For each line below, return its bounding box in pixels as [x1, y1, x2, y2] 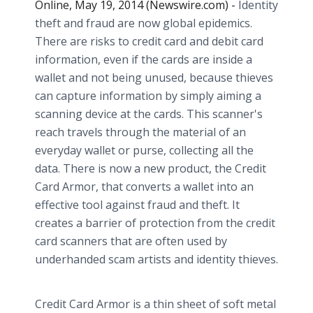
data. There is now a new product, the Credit [35, 161, 266, 176]
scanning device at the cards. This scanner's [35, 106, 263, 122]
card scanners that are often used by [35, 233, 227, 249]
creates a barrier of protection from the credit [35, 215, 275, 231]
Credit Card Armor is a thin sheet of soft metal [35, 296, 276, 312]
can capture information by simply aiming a [35, 88, 261, 103]
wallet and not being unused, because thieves [35, 70, 273, 85]
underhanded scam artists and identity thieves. [35, 252, 278, 267]
